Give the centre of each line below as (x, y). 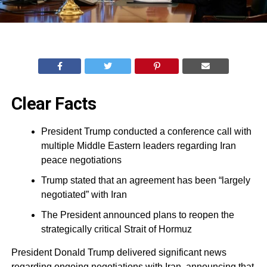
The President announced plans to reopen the (137, 215)
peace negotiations (81, 160)
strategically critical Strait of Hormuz (116, 229)
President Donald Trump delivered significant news (119, 253)
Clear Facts (54, 104)
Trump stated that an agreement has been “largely (145, 181)
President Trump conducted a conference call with (146, 132)
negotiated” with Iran (84, 195)
